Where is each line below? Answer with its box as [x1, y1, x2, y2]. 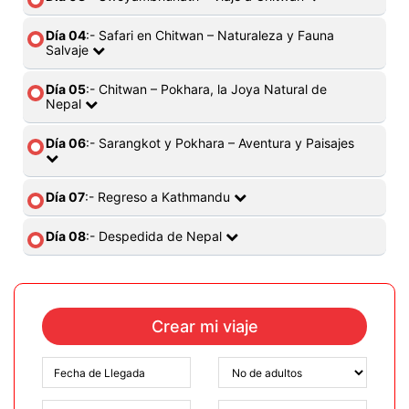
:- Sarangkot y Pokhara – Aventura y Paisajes [86, 135, 354, 151]
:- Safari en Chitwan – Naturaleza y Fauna [86, 27, 334, 43]
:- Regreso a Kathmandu [85, 189, 234, 204]
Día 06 [46, 135, 86, 151]
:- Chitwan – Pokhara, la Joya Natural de [86, 81, 327, 97]
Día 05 [46, 81, 86, 97]
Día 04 [46, 27, 86, 43]
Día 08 [46, 228, 86, 244]
